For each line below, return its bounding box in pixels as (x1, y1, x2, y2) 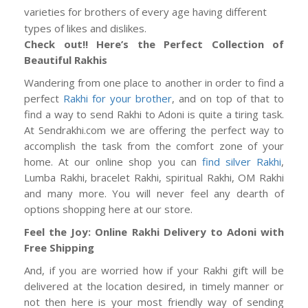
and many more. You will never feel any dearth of (24, 186, 284, 201)
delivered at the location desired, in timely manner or (24, 279, 284, 294)
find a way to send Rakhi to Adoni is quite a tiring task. (24, 107, 284, 122)
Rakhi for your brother (63, 91, 172, 106)
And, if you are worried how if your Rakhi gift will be (24, 263, 284, 278)
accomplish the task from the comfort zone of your (24, 139, 284, 153)
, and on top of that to (172, 91, 284, 106)
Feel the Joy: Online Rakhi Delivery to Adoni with (24, 225, 284, 239)
